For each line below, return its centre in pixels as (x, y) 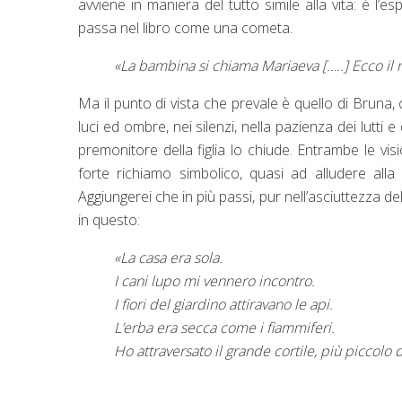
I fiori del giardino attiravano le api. (223, 304)
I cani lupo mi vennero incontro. (214, 280)
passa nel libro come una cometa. (185, 27)
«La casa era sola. (168, 257)
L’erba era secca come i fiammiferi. (224, 327)
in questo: (109, 219)
